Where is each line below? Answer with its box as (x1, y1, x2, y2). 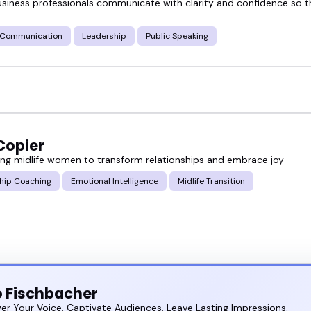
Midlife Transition (178, 175, 245, 187)
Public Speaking (146, 31, 208, 42)
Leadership (82, 31, 126, 42)
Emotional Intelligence (71, 175, 158, 187)
